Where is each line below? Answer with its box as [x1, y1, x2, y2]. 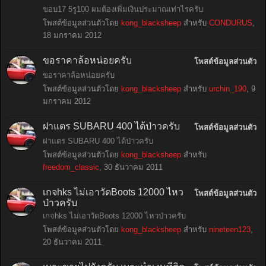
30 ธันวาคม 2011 [104, 163, 163, 172]
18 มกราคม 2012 [43, 31, 102, 40]
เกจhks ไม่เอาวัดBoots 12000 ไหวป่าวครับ [43, 211, 186, 220]
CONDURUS [209, 18, 252, 27]
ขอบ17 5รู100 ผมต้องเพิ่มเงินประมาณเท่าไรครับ [43, 5, 203, 14]
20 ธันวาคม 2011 [43, 237, 102, 246]
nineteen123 [209, 225, 251, 234]
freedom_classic [43, 163, 99, 172]
